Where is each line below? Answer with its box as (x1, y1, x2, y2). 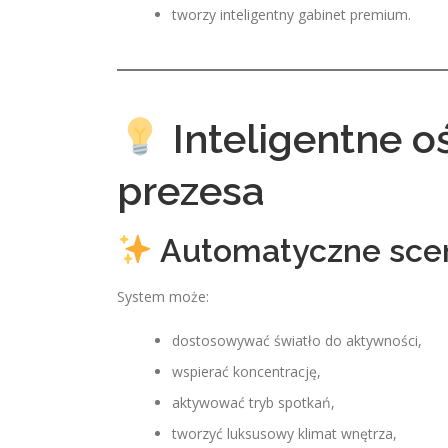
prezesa (117, 167, 265, 214)
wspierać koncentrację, (172, 362, 321, 381)
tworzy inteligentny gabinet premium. (172, 5, 411, 24)
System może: (117, 287, 209, 306)
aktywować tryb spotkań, (172, 393, 335, 412)
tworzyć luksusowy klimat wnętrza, (172, 424, 397, 443)
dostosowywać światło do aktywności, (172, 331, 422, 350)
